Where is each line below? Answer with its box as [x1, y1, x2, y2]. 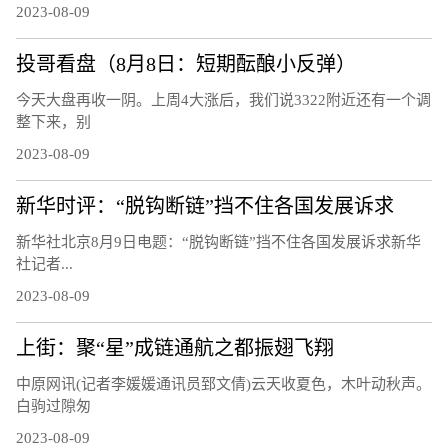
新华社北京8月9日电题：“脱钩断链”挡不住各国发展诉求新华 [16, 233, 421, 250]
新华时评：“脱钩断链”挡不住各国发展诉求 [16, 194, 394, 217]
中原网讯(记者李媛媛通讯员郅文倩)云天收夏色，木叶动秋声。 [16, 375, 431, 392]
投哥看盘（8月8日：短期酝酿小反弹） [16, 52, 356, 75]
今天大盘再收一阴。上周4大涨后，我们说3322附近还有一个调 [16, 91, 431, 108]
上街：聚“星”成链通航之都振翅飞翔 [16, 336, 334, 359]
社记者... [16, 255, 73, 272]
